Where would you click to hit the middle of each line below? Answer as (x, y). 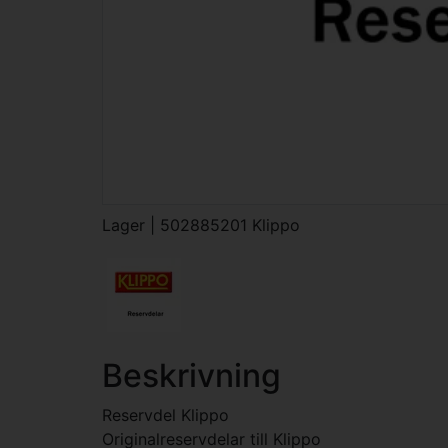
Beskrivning (191, 375)
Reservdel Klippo (165, 415)
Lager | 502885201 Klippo (201, 225)
